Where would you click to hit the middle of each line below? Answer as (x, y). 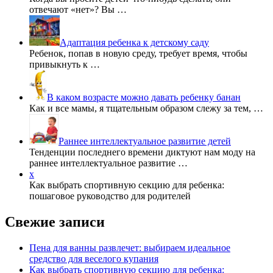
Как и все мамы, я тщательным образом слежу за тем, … (146, 108)
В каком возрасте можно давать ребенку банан (144, 97)
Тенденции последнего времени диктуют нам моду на (142, 152)
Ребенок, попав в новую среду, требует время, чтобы (138, 54)
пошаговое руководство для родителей (110, 196)
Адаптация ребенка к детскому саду (134, 43)
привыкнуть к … (65, 65)
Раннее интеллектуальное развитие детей (145, 141)
